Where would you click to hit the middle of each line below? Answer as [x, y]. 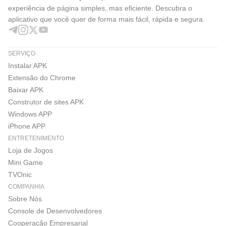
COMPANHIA [26, 187]
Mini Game [25, 162]
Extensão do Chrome [42, 78]
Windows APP [30, 114]
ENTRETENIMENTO [36, 138]
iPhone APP [27, 126]
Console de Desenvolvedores [55, 211]
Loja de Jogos [31, 150]
